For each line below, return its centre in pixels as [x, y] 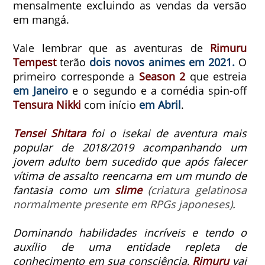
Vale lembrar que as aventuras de [112, 48]
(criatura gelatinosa [198, 190]
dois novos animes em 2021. [164, 62]
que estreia [216, 77]
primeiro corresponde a [76, 77]
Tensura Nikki [47, 105]
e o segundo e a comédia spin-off [158, 91]
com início [110, 105]
